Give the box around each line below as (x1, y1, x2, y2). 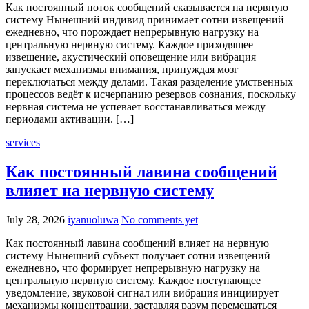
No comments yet (121, 213, 198, 226)
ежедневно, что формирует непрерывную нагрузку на (6, 261, 260, 274)
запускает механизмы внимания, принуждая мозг (6, 63, 239, 75)
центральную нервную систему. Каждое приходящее (6, 38, 253, 50)
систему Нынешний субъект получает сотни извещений (6, 249, 270, 261)
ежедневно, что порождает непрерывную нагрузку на (6, 26, 259, 38)
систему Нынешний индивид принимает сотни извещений (6, 13, 284, 26)
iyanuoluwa (68, 213, 119, 226)
